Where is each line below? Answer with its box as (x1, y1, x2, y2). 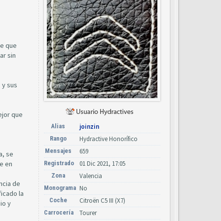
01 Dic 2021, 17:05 (79, 159, 125, 168)
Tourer (79, 209, 97, 218)
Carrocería (44, 209, 74, 217)
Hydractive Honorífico (79, 135, 138, 144)
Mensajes (44, 147, 72, 155)
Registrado (44, 159, 74, 167)
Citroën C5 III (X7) (79, 196, 125, 205)
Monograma (44, 184, 76, 192)
